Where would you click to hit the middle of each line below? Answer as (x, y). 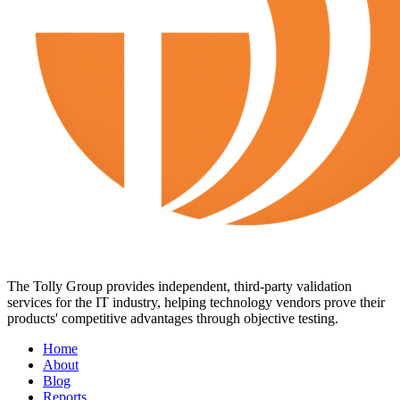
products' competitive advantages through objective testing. (173, 318)
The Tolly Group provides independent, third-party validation (179, 286)
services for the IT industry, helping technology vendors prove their (196, 302)
